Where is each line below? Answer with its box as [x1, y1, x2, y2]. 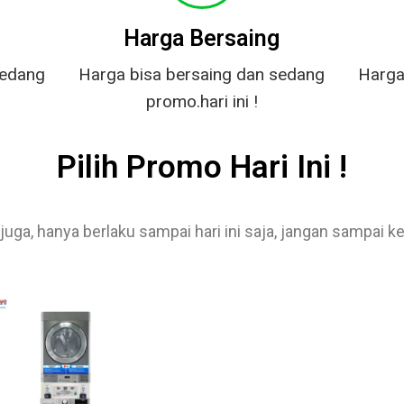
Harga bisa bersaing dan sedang [78, 64, 326, 86]
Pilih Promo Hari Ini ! [57, 149, 347, 187]
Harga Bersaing [124, 24, 280, 51]
